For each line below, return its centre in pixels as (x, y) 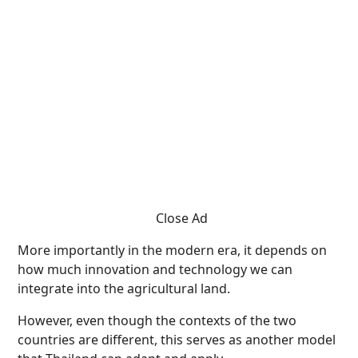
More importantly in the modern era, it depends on (172, 250)
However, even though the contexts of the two (157, 320)
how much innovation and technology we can (155, 269)
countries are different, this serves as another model (177, 340)
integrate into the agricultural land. (124, 288)
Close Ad (181, 218)
